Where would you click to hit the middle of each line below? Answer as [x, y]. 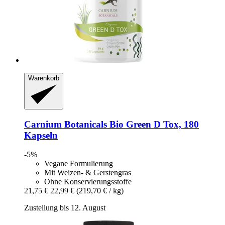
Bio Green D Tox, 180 [153, 124]
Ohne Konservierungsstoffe [88, 182]
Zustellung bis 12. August [65, 208]
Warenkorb [44, 78]
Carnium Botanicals [66, 124]
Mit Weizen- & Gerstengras [88, 173]
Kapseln [41, 135]
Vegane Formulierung [79, 164]
